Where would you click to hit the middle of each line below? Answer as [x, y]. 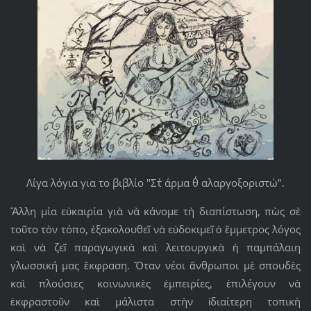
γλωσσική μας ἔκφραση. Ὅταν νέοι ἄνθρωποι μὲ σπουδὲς [155, 265]
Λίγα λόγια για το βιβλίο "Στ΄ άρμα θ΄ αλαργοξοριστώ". [155, 182]
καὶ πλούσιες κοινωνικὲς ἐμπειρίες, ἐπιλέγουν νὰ [155, 283]
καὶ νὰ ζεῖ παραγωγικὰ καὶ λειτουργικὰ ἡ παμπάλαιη [155, 247]
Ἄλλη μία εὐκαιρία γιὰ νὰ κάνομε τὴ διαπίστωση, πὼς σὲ [155, 211]
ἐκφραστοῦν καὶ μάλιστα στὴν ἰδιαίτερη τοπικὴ [155, 301]
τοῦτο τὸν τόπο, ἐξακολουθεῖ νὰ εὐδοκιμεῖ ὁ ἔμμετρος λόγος [155, 229]
